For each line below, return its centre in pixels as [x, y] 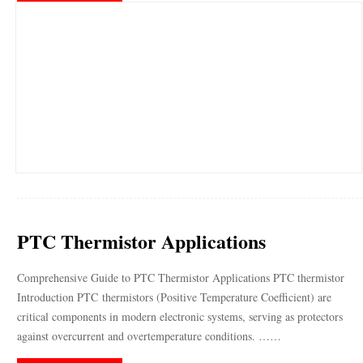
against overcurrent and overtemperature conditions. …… [149, 336]
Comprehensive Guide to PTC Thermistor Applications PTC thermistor [181, 278]
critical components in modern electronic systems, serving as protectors [180, 316]
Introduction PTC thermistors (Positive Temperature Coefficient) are [175, 297]
